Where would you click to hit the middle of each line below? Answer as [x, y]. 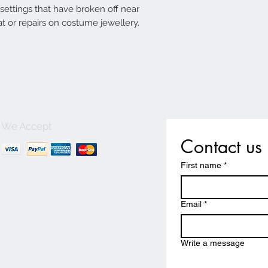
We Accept [27, 127]
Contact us [221, 147]
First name [201, 165]
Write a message [213, 243]
